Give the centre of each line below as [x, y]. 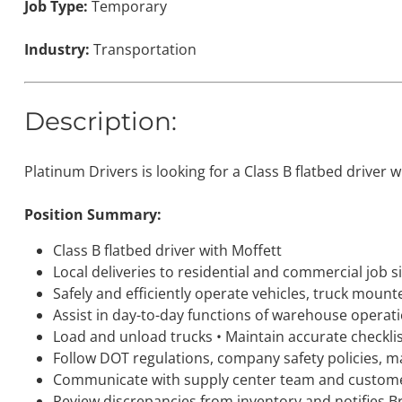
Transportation [143, 49]
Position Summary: [92, 214]
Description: [100, 121]
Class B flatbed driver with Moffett [167, 250]
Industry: [57, 49]
